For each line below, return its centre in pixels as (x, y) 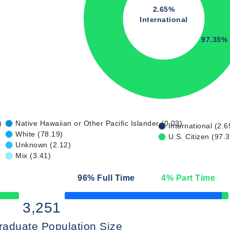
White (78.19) (39, 134)
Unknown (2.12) (43, 145)
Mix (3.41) (33, 156)
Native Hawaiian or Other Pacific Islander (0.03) (99, 123)
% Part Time (190, 178)
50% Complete (84, 198)
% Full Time (111, 178)
